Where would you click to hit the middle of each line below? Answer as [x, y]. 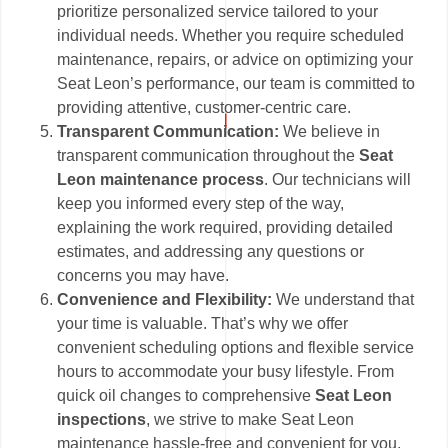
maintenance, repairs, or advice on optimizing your [235, 60]
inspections [102, 420]
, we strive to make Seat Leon [250, 420]
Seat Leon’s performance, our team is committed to [236, 84]
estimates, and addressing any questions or [211, 252]
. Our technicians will [338, 180]
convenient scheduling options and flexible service [236, 348]
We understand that [343, 300]
